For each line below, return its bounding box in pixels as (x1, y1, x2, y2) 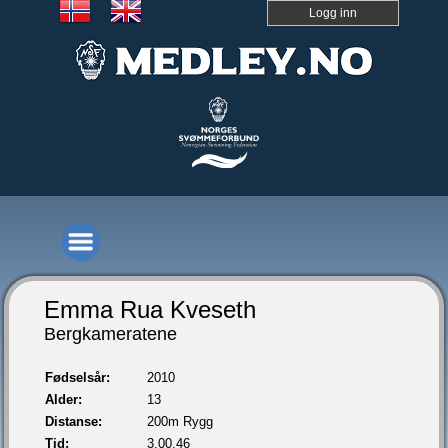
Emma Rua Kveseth (44, 296, 257, 323)
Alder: (45, 392, 83, 407)
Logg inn (309, 6, 357, 21)
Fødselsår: (45, 370, 111, 385)
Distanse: (45, 414, 103, 429)
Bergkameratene (44, 324, 178, 344)
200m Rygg (147, 414, 214, 429)
